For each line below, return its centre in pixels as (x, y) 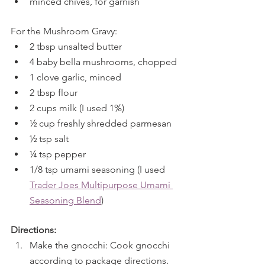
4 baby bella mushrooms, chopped (103, 62)
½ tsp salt (49, 139)
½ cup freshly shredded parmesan (101, 123)
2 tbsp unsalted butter (76, 46)
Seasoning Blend (65, 200)
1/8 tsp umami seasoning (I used (98, 169)
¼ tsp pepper (58, 154)
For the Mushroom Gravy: (64, 31)
